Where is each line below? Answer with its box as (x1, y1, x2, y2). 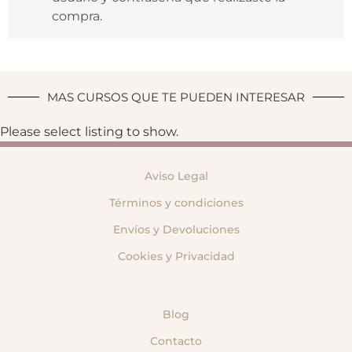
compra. (52, 8, 102, 24)
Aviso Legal (144, 168, 208, 183)
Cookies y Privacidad (117, 248, 235, 263)
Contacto (150, 333, 202, 348)
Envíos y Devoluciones (112, 222, 240, 236)
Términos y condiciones (108, 195, 244, 210)
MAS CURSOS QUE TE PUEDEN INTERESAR (47, 89, 305, 104)
